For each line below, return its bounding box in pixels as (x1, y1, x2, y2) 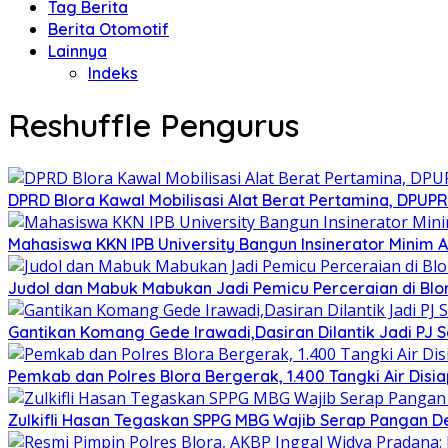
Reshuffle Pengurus (8, 105, 299, 146)
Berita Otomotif (48, 19, 169, 39)
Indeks (88, 63, 138, 83)
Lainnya (48, 41, 107, 61)
